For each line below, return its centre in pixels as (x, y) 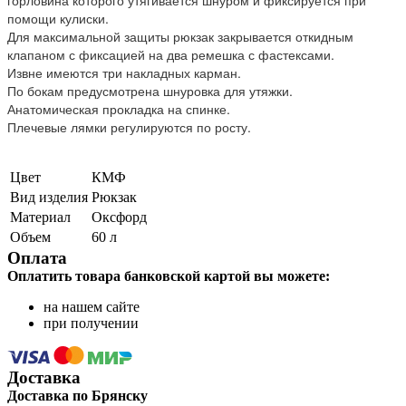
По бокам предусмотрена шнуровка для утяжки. (150, 90)
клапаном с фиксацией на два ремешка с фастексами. (171, 54)
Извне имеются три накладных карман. (124, 72)
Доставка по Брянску (77, 395)
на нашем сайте (92, 306)
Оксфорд (119, 217)
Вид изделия (49, 197)
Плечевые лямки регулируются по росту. (129, 126)
